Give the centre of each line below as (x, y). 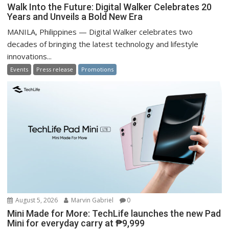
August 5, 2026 (36, 200)
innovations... (30, 56)
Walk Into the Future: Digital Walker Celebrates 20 (110, 7)
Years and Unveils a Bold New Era (79, 17)
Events (19, 70)
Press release (55, 70)
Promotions (98, 70)
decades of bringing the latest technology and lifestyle (103, 44)
